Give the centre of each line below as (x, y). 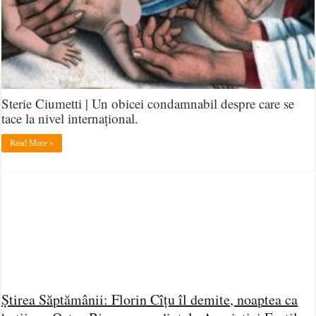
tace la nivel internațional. (70, 119)
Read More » (32, 144)
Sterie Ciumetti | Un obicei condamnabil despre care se (148, 104)
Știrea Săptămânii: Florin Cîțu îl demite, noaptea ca (150, 299)
